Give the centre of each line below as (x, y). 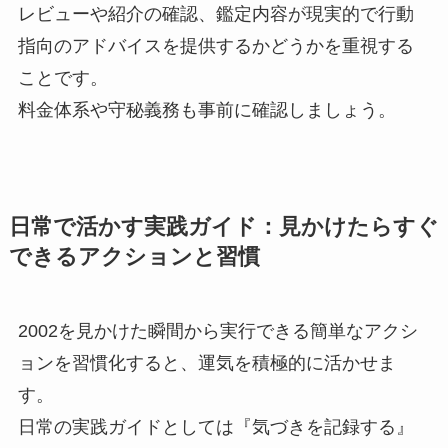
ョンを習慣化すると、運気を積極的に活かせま (206, 363)
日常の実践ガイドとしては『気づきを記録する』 (215, 427)
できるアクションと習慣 (134, 257)
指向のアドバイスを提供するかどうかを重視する (215, 46)
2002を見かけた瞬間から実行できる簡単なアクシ (217, 331)
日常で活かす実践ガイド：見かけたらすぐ (223, 227)
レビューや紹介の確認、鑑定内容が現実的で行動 (215, 14)
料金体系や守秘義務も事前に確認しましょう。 (206, 110)
